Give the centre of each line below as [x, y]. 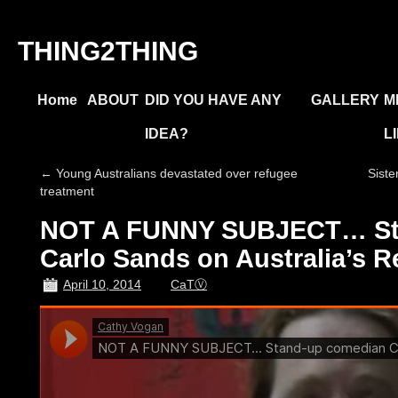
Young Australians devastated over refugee [175, 173]
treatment [67, 191]
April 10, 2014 [102, 284]
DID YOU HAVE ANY [213, 100]
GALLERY [345, 100]
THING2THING [108, 51]
